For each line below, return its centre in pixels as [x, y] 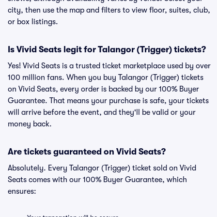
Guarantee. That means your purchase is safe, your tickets [108, 101]
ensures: [22, 191]
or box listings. [33, 22]
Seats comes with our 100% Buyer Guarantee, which [97, 180]
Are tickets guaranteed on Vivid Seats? [87, 152]
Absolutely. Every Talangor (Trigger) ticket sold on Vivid [102, 168]
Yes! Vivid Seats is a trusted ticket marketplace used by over [109, 66]
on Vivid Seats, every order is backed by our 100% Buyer [103, 89]
